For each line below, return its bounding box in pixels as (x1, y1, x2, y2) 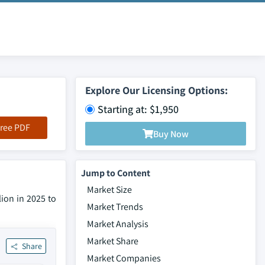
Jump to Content (81, 167, 150, 179)
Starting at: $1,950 (98, 102, 179, 116)
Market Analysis (87, 218, 148, 230)
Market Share (87, 235, 138, 247)
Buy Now (153, 127, 189, 140)
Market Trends (87, 201, 143, 213)
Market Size (87, 183, 132, 196)
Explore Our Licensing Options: (85, 83, 228, 97)
